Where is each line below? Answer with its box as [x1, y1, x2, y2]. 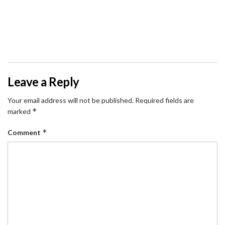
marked [8, 107, 32, 116]
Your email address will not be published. [8, 96, 134, 105]
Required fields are [135, 96, 194, 105]
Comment [8, 128, 42, 137]
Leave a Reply [8, 74, 79, 89]
